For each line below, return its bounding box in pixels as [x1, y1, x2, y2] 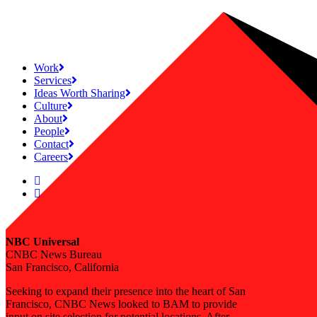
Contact [34, 138, 69, 150]
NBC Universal [6, 236, 79, 248]
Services [34, 74, 71, 86]
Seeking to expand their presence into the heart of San [6, 285, 246, 297]
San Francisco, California [6, 261, 119, 273]
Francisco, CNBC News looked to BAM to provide [6, 298, 237, 310]
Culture [34, 100, 67, 112]
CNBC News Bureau [6, 248, 102, 260]
